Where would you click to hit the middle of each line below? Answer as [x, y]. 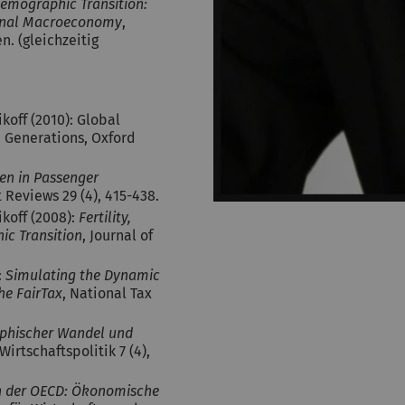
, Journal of [118, 235]
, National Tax [107, 293]
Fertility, [105, 217]
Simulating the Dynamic [83, 275]
